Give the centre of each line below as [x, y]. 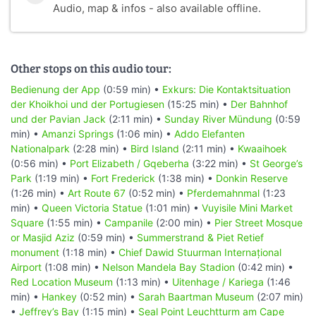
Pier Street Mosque [259, 222]
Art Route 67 [97, 193]
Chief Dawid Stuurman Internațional [200, 252]
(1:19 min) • [61, 178]
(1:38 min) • [186, 178]
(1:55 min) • [74, 222]
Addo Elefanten [209, 133]
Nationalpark [40, 148]
